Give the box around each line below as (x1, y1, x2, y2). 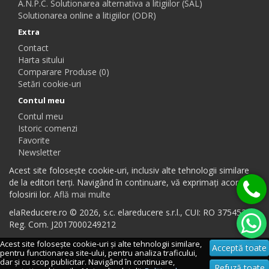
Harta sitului (18, 54, 64, 65)
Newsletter (18, 147, 61, 158)
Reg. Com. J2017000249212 (9, 219, 116, 230)
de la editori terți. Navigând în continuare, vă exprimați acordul (9, 177, 250, 188)
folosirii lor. (9, 189, 54, 200)
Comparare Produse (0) (18, 66, 109, 77)
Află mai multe (54, 189, 110, 200)
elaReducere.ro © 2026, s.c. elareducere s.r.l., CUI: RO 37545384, (9, 207, 258, 218)
